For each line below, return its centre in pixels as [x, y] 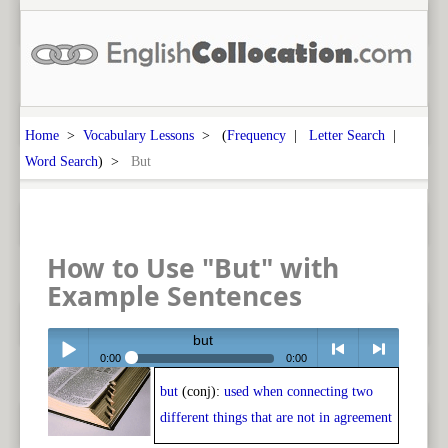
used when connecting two [298, 392]
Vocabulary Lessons [138, 135]
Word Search [61, 161]
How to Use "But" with [193, 267]
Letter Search [347, 135]
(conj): [201, 392]
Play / [65, 398]
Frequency [256, 135]
